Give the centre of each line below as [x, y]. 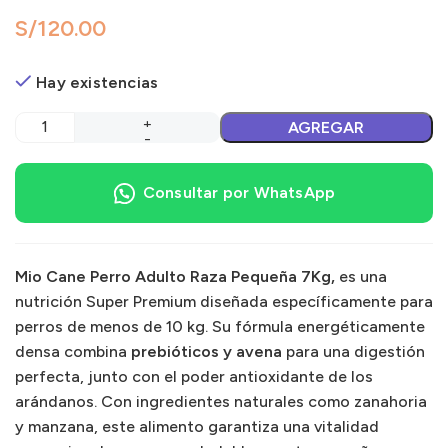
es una [363, 276]
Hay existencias [97, 82]
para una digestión [353, 351]
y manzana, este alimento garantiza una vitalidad [197, 426]
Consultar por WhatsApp [239, 192]
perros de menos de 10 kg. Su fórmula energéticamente [220, 326]
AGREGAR [326, 127]
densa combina [73, 351]
